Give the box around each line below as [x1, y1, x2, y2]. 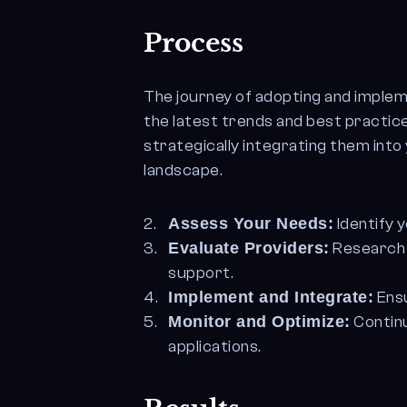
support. [168, 263, 234, 283]
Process [144, 27, 244, 59]
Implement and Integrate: [168, 288, 374, 306]
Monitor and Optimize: [168, 313, 351, 331]
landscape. [144, 161, 223, 180]
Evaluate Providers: [168, 239, 330, 257]
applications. [168, 337, 262, 356]
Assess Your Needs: [168, 214, 334, 233]
